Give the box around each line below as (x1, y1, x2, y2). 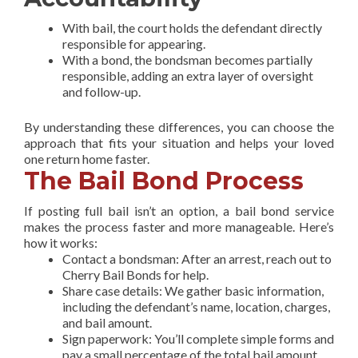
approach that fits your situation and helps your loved (24, 134, 334, 150)
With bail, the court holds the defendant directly (62, 19, 322, 35)
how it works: (24, 234, 97, 250)
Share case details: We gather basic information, (62, 282, 324, 298)
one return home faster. (24, 150, 149, 166)
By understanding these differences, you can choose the (24, 118, 334, 134)
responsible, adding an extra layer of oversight (62, 67, 313, 83)
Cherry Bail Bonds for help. (62, 266, 209, 282)
